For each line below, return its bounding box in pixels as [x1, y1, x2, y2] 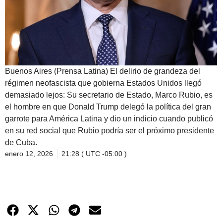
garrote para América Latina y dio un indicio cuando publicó [5, 114, 213, 123]
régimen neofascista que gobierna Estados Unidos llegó [5, 79, 202, 87]
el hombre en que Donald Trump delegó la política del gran [5, 103, 211, 111]
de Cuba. [5, 138, 37, 147]
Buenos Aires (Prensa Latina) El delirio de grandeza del [5, 67, 200, 75]
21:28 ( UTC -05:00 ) [61, 150, 127, 158]
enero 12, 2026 [5, 150, 53, 158]
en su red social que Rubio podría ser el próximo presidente [5, 126, 214, 135]
